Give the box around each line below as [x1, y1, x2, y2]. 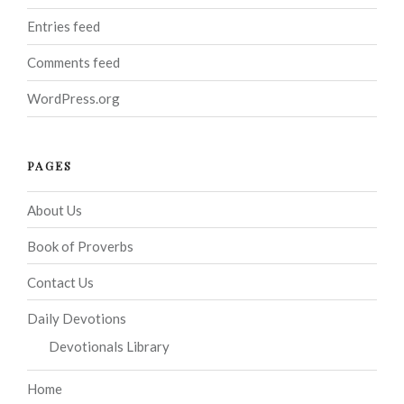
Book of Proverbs [27, 237, 133, 254]
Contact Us [27, 273, 94, 290]
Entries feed [27, 18, 100, 35]
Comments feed [27, 54, 120, 71]
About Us [27, 201, 82, 218]
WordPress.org [27, 90, 120, 107]
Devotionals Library [49, 338, 170, 355]
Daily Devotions [27, 309, 126, 326]
